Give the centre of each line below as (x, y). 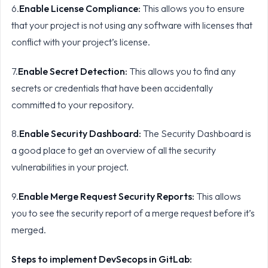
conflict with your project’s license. (81, 42)
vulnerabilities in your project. (71, 167)
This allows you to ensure (192, 8)
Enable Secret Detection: (72, 71)
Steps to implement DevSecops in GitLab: (101, 259)
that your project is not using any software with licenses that (132, 25)
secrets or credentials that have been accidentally (112, 88)
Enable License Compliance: (80, 8)
